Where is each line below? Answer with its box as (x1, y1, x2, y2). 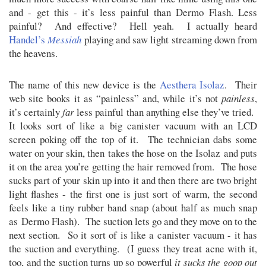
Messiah (47, 33, 82, 47)
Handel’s (9, 33, 48, 47)
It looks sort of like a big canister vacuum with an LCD (9, 119, 257, 133)
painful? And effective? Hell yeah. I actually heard (9, 19, 257, 33)
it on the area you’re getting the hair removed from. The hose (9, 160, 257, 174)
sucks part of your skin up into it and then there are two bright (9, 173, 257, 188)
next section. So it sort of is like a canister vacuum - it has (9, 228, 257, 242)
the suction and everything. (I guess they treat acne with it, (9, 242, 257, 256)
